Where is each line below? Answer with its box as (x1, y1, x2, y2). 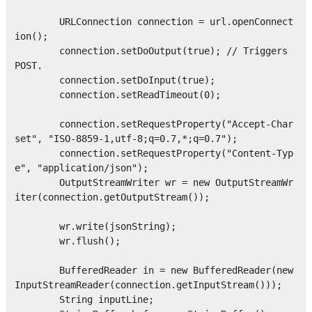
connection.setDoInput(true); (14, 75, 215, 86)
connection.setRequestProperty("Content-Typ (14, 148, 293, 159)
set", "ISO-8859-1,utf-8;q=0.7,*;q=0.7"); (14, 133, 237, 145)
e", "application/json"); (14, 162, 148, 174)
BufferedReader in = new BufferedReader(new (14, 265, 293, 276)
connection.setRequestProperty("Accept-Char (14, 118, 293, 130)
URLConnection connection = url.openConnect (14, 16, 293, 28)
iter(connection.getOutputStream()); (14, 192, 210, 203)
